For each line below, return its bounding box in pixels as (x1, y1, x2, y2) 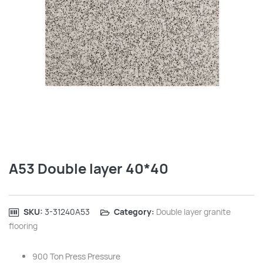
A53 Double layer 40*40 (9, 159, 168, 178)
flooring (9, 220, 38, 231)
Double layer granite (156, 206, 231, 217)
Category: (114, 206, 154, 217)
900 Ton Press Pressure (32, 251, 120, 262)
